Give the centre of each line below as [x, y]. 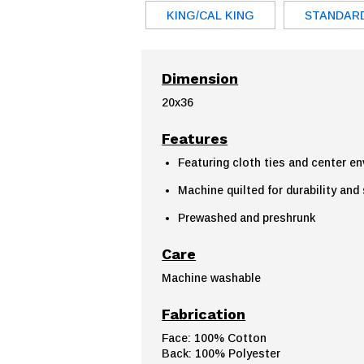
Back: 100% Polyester [221, 353]
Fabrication [204, 314]
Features [195, 138]
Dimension [200, 78]
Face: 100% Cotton [214, 338]
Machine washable [212, 277]
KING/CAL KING [211, 15]
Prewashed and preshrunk [247, 217]
